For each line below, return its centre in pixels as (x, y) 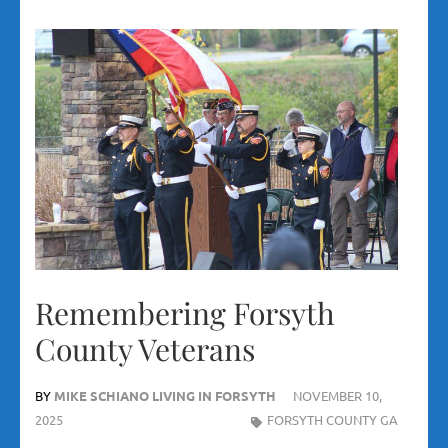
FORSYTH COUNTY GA (332, 420)
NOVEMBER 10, (337, 396)
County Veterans (145, 349)
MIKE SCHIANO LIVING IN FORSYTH (165, 396)
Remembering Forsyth (185, 313)
